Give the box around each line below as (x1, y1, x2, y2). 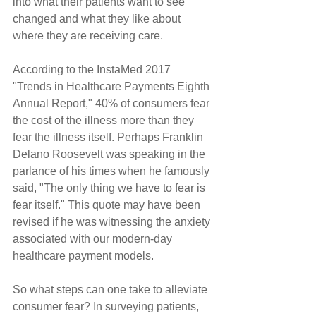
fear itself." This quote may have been (13, 198, 203, 211)
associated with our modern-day (13, 232, 175, 245)
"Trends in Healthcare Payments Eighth (13, 80, 212, 92)
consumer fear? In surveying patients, (13, 300, 202, 312)
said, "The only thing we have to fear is (13, 181, 208, 194)
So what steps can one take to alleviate (13, 283, 210, 296)
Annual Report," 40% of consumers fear (13, 97, 212, 109)
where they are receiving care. (13, 29, 163, 42)
